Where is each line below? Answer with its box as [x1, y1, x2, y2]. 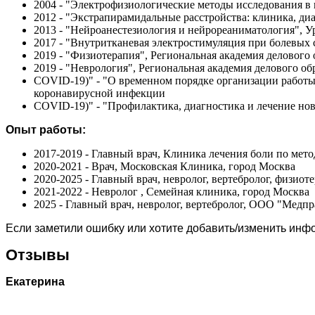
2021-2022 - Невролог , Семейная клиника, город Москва [34, 185, 309, 198]
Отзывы [6, 245, 70, 264]
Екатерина [6, 275, 65, 288]
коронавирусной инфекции [34, 86, 165, 99]
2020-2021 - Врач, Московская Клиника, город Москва [34, 160, 295, 172]
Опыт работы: [6, 123, 86, 136]
